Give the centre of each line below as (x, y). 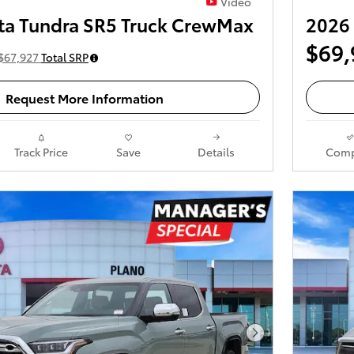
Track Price (41, 152)
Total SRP (65, 57)
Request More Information (85, 97)
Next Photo (288, 341)
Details (216, 152)
